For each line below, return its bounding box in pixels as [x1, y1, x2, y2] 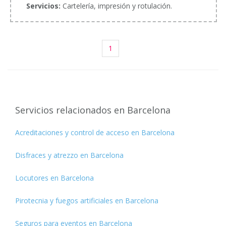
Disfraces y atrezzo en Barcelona [15, 150, 124, 160]
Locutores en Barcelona [15, 173, 94, 183]
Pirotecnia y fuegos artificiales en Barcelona [15, 195, 158, 205]
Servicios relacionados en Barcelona [15, 103, 171, 116]
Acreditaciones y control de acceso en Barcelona [15, 127, 175, 137]
